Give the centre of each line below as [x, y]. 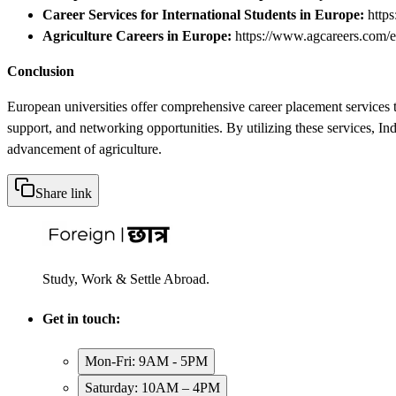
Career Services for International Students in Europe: [203, 14]
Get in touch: [81, 319]
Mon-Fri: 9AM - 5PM [146, 362]
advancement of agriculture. [84, 148]
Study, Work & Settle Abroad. [126, 278]
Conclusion [41, 71]
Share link [64, 193]
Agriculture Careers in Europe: [137, 35]
